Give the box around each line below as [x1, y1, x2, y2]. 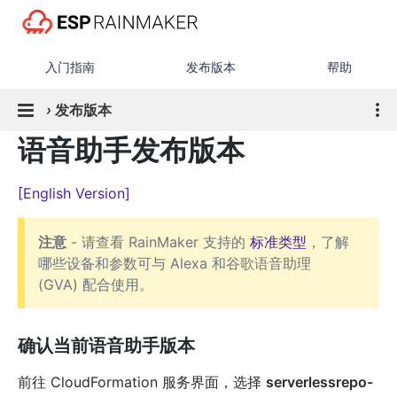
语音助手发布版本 [18, 133, 245, 167]
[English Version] [18, 184, 130, 202]
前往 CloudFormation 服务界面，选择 [18, 373, 266, 391]
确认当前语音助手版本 [18, 335, 195, 356]
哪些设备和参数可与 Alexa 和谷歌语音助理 [38, 254, 311, 272]
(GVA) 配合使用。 [38, 276, 153, 293]
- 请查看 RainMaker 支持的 [66, 233, 250, 251]
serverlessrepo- [266, 373, 373, 391]
